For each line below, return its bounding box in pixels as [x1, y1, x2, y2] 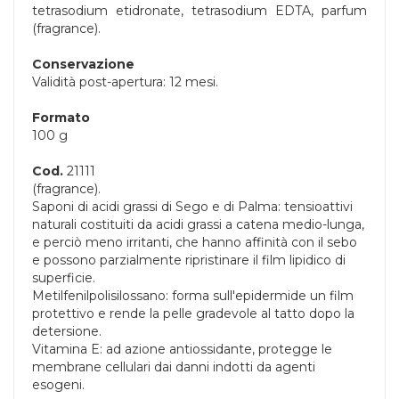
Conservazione [32, 56, 134, 73]
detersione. [32, 323, 102, 340]
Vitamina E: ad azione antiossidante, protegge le [32, 341, 332, 358]
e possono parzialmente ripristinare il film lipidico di [32, 252, 346, 269]
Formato [32, 110, 90, 126]
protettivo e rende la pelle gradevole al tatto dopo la [32, 305, 354, 322]
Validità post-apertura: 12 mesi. [32, 74, 218, 91]
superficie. [32, 270, 95, 287]
